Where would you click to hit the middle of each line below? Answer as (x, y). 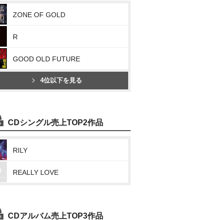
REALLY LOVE (36, 172)
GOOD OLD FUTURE (46, 59)
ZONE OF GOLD (39, 15)
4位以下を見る (61, 80)
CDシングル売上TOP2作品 (55, 123)
